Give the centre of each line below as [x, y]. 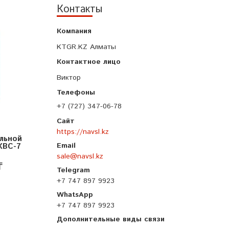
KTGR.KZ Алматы [86, 47]
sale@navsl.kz [80, 157]
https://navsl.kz [83, 132]
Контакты [79, 10]
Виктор [69, 78]
